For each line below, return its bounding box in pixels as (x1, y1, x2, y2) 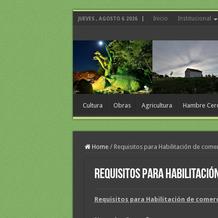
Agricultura (141, 102, 172, 109)
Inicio (152, 15, 168, 22)
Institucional (177, 15, 211, 22)
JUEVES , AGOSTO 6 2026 (77, 16, 138, 21)
